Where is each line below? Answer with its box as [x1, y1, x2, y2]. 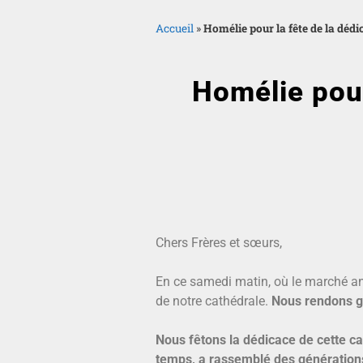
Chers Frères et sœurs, [156, 234, 282, 250]
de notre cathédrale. [156, 293, 271, 309]
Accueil [156, 20, 194, 36]
